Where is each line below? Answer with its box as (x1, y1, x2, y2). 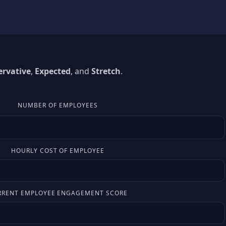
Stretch (91, 66, 121, 77)
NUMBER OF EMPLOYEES (18, 101, 98, 109)
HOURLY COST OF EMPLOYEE (11, 146, 104, 155)
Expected (34, 66, 71, 77)
